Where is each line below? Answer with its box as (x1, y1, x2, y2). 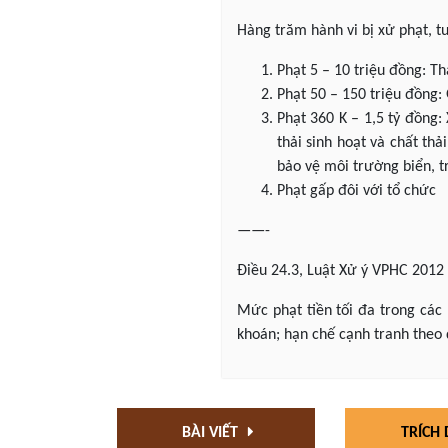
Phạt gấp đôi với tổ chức (277, 183, 436, 199)
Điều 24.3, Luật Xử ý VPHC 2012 (237, 263, 444, 279)
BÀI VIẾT (181, 425, 242, 441)
